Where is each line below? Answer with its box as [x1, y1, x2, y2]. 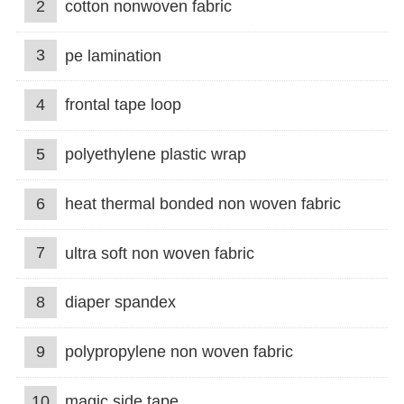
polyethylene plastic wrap [64, 145, 246, 163]
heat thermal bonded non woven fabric [64, 194, 341, 213]
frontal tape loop [64, 96, 181, 115]
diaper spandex [64, 293, 176, 312]
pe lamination [64, 46, 161, 65]
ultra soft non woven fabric [64, 243, 254, 262]
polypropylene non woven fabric [64, 343, 293, 361]
